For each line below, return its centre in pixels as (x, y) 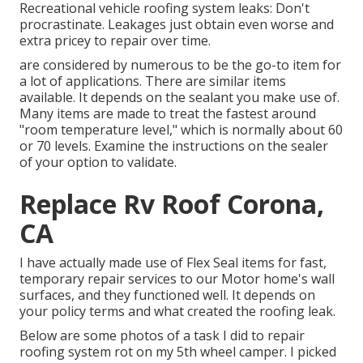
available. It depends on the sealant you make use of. (179, 98)
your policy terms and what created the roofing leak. (177, 312)
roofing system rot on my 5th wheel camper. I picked (178, 352)
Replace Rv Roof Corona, (172, 204)
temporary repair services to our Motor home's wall (177, 279)
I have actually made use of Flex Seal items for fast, (173, 263)
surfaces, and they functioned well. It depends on (167, 295)
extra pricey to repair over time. (115, 41)
